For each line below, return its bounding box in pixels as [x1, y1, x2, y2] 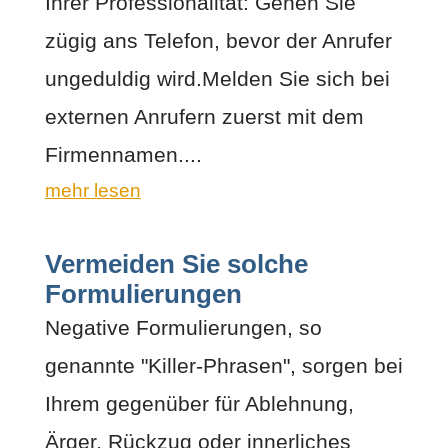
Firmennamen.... [44, 142, 202, 166]
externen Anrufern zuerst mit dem [44, 104, 364, 128]
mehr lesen [44, 179, 141, 201]
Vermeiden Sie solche [44, 249, 308, 278]
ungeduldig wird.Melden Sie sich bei [44, 66, 390, 90]
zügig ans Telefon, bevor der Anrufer [44, 28, 392, 52]
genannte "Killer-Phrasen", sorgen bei [44, 353, 403, 377]
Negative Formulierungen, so [44, 315, 322, 339]
